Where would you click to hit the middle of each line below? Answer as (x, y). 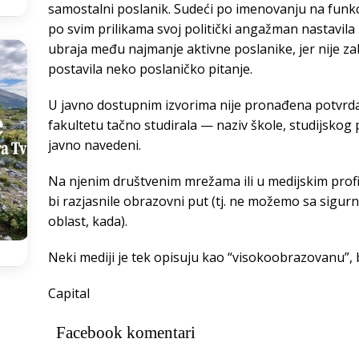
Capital (69, 294)
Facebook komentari (125, 333)
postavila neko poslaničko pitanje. (150, 69)
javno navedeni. (94, 145)
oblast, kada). (87, 222)
